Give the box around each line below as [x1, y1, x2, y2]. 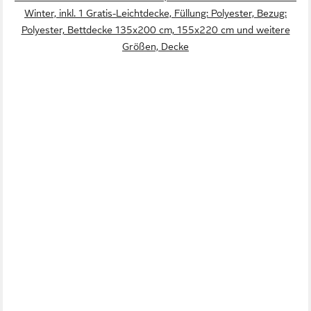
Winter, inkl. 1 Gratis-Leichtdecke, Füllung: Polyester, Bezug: [24, 8, 287, 19]
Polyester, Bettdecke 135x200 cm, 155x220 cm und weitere [21, 24, 290, 36]
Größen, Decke [122, 41, 189, 53]
